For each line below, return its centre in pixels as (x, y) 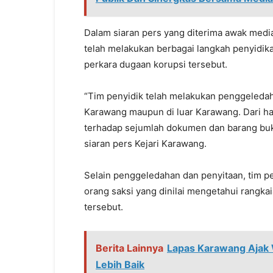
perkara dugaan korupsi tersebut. (156, 64)
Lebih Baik (120, 264)
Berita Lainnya (129, 248)
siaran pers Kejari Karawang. (145, 144)
